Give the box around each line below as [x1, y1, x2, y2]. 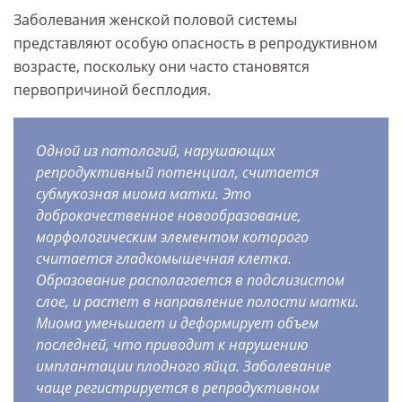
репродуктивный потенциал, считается [36, 162, 319, 183]
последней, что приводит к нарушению [36, 335, 309, 355]
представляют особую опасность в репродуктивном [13, 33, 378, 54]
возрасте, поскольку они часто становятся [13, 57, 310, 77]
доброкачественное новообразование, [36, 205, 301, 226]
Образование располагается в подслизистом [36, 270, 345, 291]
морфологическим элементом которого [36, 227, 309, 248]
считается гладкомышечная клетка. [36, 249, 292, 269]
